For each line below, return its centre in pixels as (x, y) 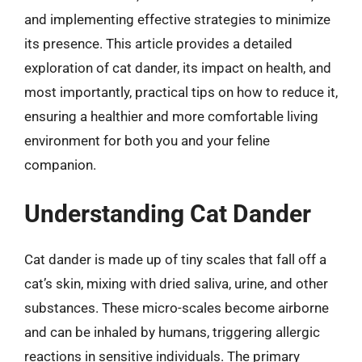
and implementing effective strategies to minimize (177, 19)
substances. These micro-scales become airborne (177, 308)
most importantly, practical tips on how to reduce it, (181, 92)
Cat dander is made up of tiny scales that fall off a (175, 259)
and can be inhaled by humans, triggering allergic (172, 332)
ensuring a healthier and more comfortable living (171, 116)
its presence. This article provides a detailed (158, 43)
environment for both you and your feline (147, 140)
